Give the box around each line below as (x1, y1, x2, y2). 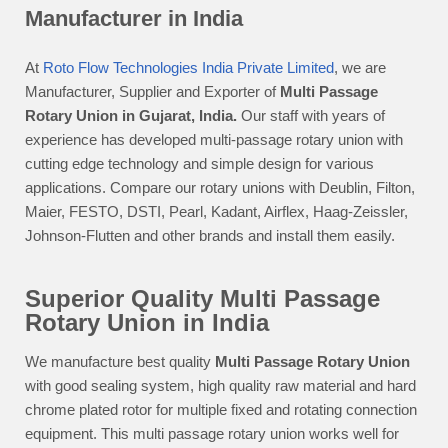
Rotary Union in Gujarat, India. (25, 106, 237, 124)
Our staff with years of (237, 106, 385, 124)
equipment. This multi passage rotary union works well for (25, 424, 399, 442)
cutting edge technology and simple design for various (25, 154, 374, 172)
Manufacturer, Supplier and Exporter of (25, 82, 280, 100)
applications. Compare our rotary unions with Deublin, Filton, (25, 178, 415, 196)
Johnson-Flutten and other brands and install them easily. (25, 226, 395, 244)
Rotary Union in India (25, 308, 269, 336)
